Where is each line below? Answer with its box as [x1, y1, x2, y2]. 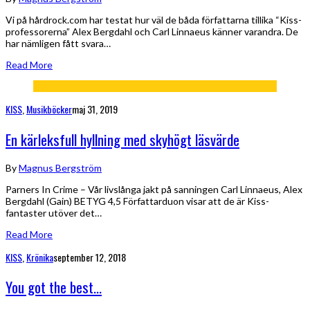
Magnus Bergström [19, 162, 102, 174]
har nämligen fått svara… [6, 37, 111, 50]
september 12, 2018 [53, 250, 126, 264]
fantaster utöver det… [6, 207, 102, 219]
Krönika [26, 250, 53, 264]
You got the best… [6, 276, 102, 298]
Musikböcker [26, 102, 72, 117]
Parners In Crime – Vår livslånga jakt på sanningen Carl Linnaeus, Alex [6, 183, 302, 195]
